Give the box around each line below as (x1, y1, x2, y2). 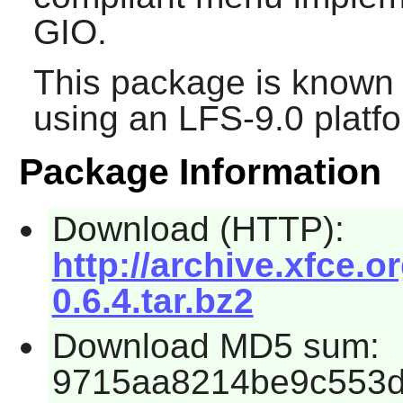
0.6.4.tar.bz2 (51, 282, 254, 321)
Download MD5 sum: (51, 326, 380, 365)
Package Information (18, 151, 381, 193)
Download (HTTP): (51, 210, 345, 249)
